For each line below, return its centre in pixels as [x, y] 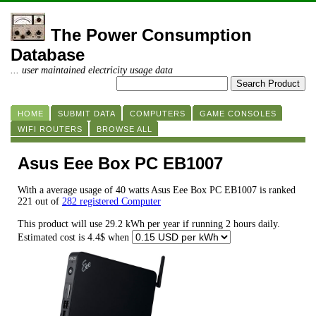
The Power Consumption [151, 35]
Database [48, 55]
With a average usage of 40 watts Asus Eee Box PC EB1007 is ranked [157, 190]
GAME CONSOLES [238, 114]
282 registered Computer [111, 202]
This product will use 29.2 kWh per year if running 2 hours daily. [149, 224]
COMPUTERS [158, 114]
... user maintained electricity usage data [92, 70]
